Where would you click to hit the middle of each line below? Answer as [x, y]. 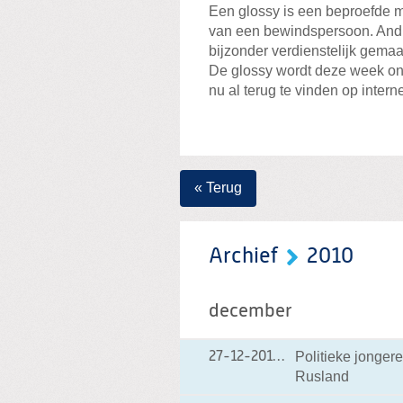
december [251, 312]
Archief [243, 257]
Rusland [322, 377]
